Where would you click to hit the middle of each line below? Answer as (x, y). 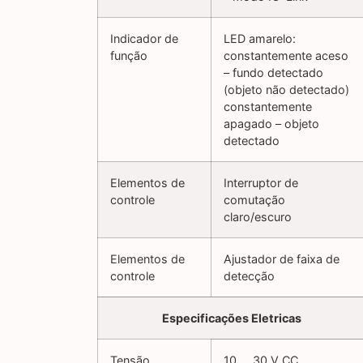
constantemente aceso (286, 56)
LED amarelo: (260, 39)
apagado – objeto (271, 124)
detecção (249, 276)
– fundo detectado (273, 73)
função (129, 56)
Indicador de (144, 39)
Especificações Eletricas (231, 318)
